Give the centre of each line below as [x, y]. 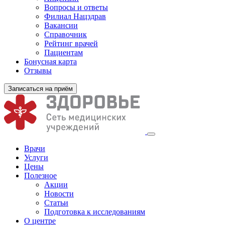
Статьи [56, 203]
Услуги [36, 158]
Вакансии [61, 26]
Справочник [66, 35]
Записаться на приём [40, 89]
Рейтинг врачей [71, 44]
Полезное [40, 176]
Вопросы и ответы [76, 8]
